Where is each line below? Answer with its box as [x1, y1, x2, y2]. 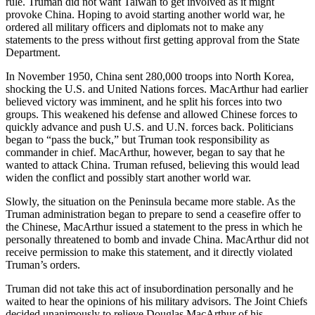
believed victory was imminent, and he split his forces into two [6, 96, 282, 108]
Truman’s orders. [6, 259, 80, 271]
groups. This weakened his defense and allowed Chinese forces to [6, 108, 297, 121]
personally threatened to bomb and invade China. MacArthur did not [6, 233, 309, 246]
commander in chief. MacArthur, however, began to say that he [6, 146, 285, 159]
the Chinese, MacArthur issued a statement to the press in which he [6, 221, 302, 233]
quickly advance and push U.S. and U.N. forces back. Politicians [6, 121, 293, 134]
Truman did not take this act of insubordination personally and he [6, 283, 293, 295]
